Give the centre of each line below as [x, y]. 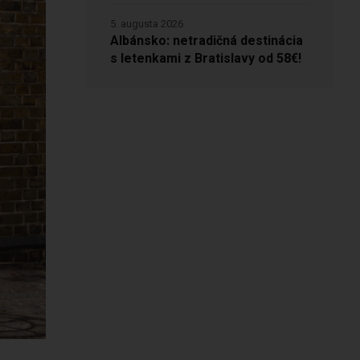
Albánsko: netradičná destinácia [206, 41]
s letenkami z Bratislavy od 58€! [205, 59]
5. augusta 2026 [146, 24]
